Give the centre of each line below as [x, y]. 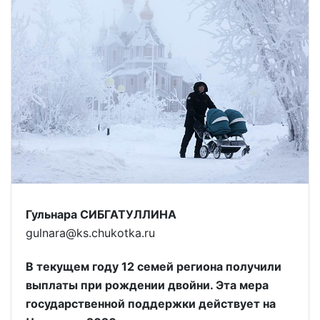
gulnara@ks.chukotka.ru [90, 233]
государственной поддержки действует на [151, 303]
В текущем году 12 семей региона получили [154, 266]
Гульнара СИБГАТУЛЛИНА [101, 215]
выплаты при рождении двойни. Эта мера [147, 285]
